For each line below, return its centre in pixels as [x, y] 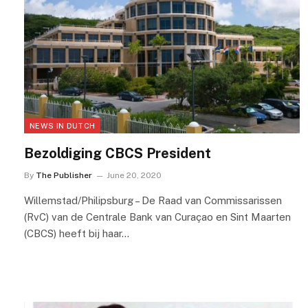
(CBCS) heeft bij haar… [77, 234]
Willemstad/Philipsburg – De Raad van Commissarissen [153, 201]
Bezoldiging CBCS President [118, 154]
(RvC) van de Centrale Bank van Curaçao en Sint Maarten [157, 217]
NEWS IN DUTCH [63, 126]
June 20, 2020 [134, 176]
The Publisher [64, 176]
